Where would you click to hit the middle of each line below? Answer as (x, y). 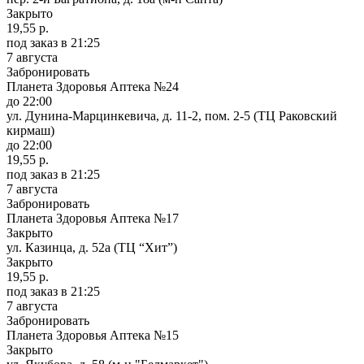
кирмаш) (30, 130)
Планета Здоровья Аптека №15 (93, 335)
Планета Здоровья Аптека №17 (93, 218)
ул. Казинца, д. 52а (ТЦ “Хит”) (92, 247)
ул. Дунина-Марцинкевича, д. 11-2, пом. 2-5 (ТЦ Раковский (172, 115)
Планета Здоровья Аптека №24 (93, 86)
